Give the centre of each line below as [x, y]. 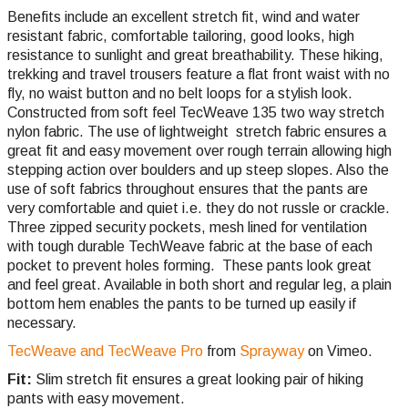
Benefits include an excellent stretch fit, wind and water [184, 17]
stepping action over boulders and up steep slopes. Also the [198, 170]
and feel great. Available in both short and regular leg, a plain [199, 285]
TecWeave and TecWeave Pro [105, 352]
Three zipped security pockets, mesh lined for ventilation [187, 228]
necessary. [44, 323]
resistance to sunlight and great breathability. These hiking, [195, 56]
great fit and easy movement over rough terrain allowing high [199, 151]
